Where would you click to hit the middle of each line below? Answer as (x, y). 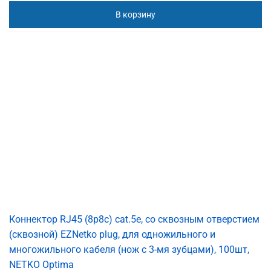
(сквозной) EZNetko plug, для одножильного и (112, 234)
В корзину (135, 15)
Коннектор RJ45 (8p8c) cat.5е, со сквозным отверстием (134, 219)
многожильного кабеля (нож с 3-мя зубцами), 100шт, (129, 249)
